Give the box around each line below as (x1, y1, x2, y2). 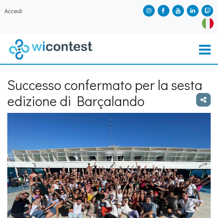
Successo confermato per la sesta (7, 75, 202, 93)
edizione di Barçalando (7, 91, 145, 109)
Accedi (4, 6, 22, 15)
